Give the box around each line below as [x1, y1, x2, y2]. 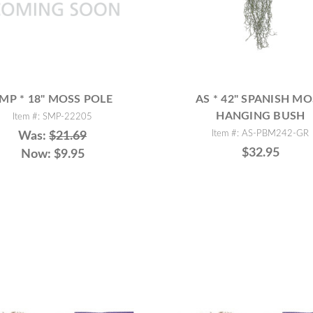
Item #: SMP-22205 [13, 111, 93, 122]
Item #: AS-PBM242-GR [212, 128, 310, 138]
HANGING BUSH [216, 110, 305, 122]
